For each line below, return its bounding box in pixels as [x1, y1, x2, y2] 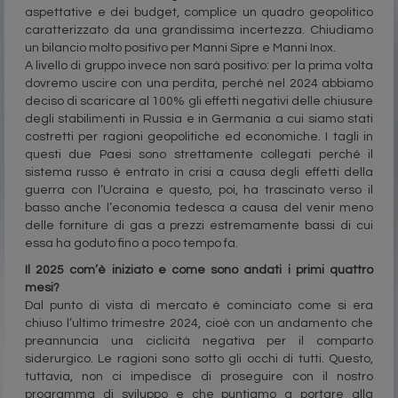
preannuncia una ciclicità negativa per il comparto [25, 335, 373, 348]
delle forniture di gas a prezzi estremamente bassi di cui [25, 219, 373, 233]
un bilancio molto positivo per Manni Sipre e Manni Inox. [25, 42, 336, 55]
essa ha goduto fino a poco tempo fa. [25, 237, 238, 251]
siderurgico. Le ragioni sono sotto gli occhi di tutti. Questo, [25, 353, 373, 366]
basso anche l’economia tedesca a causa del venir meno [25, 202, 373, 215]
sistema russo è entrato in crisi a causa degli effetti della [25, 166, 373, 179]
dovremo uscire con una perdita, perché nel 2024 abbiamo [25, 77, 373, 91]
